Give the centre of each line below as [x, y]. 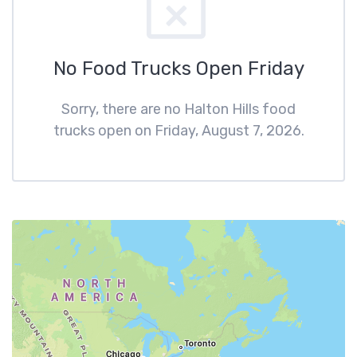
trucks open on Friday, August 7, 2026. [178, 131]
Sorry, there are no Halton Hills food [178, 109]
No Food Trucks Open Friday [178, 69]
